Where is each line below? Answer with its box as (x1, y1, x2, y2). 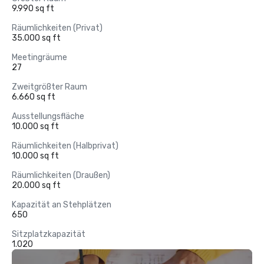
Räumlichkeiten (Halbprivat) (12, 141, 118, 151)
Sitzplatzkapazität (12, 229, 85, 239)
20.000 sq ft (12, 180, 61, 190)
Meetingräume (12, 52, 67, 62)
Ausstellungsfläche (12, 111, 84, 121)
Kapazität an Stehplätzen (12, 200, 111, 210)
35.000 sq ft (12, 33, 61, 43)
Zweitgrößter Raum (12, 82, 87, 92)
